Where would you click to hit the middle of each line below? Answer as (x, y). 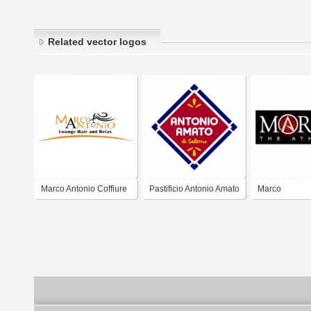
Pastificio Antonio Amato (194, 189)
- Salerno (167, 209)
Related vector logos (97, 42)
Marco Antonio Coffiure (84, 189)
